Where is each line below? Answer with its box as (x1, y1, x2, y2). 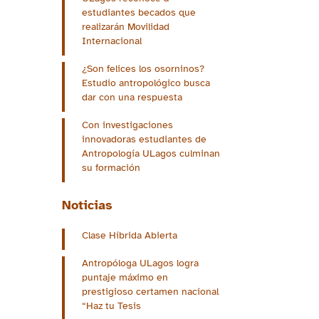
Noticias (62, 197, 113, 214)
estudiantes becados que (82, 6, 196, 19)
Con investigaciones (82, 119, 173, 132)
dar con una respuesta (82, 91, 182, 104)
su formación (82, 162, 140, 174)
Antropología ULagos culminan (82, 147, 220, 160)
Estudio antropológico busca (82, 77, 210, 90)
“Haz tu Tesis (82, 300, 141, 313)
